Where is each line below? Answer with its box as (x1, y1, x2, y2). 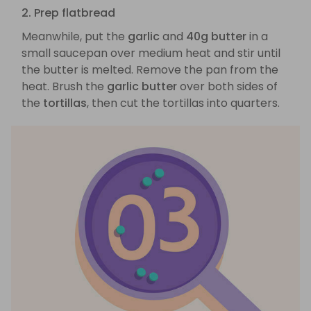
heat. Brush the (22, 78, 107, 95)
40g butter (186, 28, 246, 45)
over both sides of (177, 78, 278, 95)
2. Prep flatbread (22, 5, 115, 22)
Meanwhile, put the (22, 28, 128, 45)
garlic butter (107, 78, 177, 95)
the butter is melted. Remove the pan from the (22, 62, 278, 78)
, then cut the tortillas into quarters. (87, 95, 280, 112)
